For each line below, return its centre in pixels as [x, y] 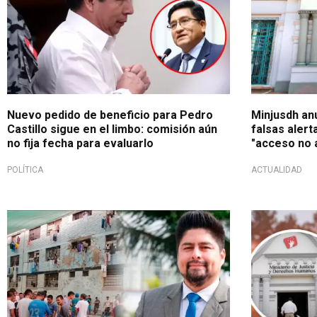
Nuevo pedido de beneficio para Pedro [110, 115]
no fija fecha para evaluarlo [80, 143]
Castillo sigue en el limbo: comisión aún [112, 129]
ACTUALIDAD [276, 169]
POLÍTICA [25, 169]
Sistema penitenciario [66, 220]
